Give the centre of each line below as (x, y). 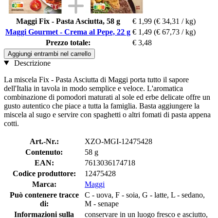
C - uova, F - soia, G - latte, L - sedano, (145, 195)
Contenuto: (44, 152)
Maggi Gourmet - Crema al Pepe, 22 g (68, 32)
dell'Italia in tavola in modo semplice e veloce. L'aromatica (93, 88)
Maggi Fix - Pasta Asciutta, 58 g (68, 21)
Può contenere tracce (44, 195)
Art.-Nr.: (44, 141)
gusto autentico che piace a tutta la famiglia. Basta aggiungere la (102, 106)
